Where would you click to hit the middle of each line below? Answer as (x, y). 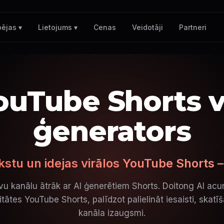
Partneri (193, 27)
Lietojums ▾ (58, 27)
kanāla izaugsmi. (112, 213)
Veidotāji (148, 27)
